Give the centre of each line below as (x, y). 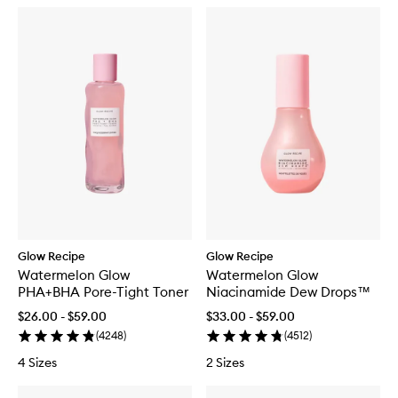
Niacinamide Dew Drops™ (288, 291)
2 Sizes (225, 362)
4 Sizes (37, 362)
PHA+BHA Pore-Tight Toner (103, 291)
